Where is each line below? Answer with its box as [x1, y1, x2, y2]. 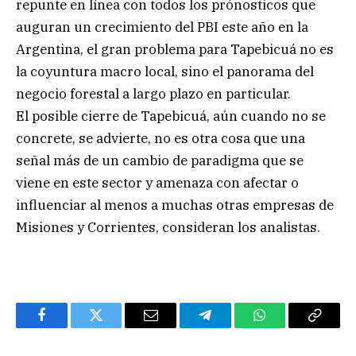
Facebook [40, 319, 96, 335]
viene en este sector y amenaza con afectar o [16, 173, 299, 192]
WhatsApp [258, 319, 320, 335]
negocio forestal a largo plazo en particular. [16, 84, 291, 103]
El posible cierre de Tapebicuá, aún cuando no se [16, 106, 326, 125]
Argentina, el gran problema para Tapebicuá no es [16, 40, 334, 58]
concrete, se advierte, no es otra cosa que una [16, 129, 305, 147]
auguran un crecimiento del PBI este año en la [16, 17, 308, 36]
